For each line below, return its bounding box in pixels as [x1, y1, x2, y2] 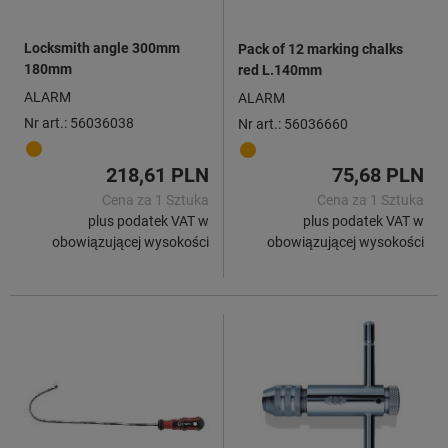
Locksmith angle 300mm [24, 39, 180, 56]
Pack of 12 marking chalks [238, 40, 403, 57]
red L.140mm [238, 61, 322, 78]
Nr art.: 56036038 [24, 114, 134, 131]
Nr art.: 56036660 [238, 115, 348, 132]
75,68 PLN [332, 162, 424, 187]
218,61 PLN [106, 162, 209, 187]
